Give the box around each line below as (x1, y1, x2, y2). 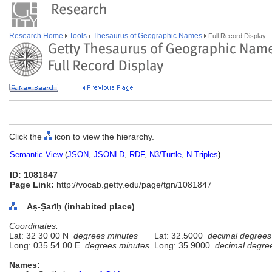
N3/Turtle (149, 150, 182, 159)
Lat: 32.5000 (149, 231, 208, 240)
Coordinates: (9, 221, 58, 231)
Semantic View (10, 150, 63, 159)
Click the (9, 132, 44, 141)
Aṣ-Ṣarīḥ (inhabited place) (27, 202, 135, 211)
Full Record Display (206, 32, 266, 39)
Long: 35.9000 (149, 240, 215, 250)
